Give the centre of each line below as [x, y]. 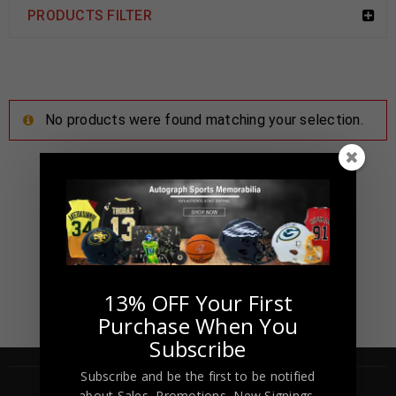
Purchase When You [198, 326]
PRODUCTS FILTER [90, 15]
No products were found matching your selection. [204, 120]
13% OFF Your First [198, 303]
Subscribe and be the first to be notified [198, 377]
